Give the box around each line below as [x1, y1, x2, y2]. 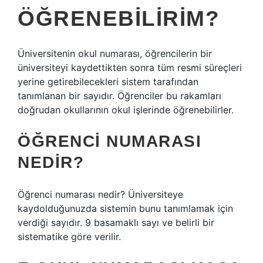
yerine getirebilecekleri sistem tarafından [18, 76, 198, 87]
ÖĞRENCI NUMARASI [18, 132, 201, 150]
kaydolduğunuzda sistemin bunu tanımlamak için [18, 203, 233, 214]
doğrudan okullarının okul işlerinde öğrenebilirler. [18, 104, 234, 116]
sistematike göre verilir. [18, 231, 121, 242]
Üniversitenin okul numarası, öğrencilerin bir [18, 48, 212, 59]
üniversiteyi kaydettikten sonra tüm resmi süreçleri [18, 62, 242, 73]
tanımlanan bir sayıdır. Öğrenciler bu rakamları [18, 90, 221, 102]
